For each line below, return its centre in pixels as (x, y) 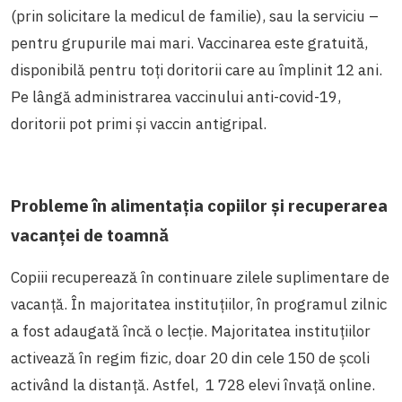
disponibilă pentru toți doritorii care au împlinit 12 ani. (197, 70)
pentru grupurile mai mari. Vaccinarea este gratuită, (189, 43)
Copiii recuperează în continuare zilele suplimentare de (200, 277)
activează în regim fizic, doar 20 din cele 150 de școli (190, 358)
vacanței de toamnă (90, 235)
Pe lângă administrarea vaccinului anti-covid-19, (176, 96)
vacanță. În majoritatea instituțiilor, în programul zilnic (199, 304)
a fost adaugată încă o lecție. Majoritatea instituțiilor (191, 331)
